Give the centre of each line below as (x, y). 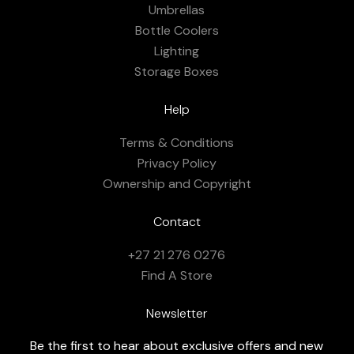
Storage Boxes (177, 71)
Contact (177, 221)
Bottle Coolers (177, 30)
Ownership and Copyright (177, 183)
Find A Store (177, 275)
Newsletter (177, 313)
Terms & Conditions (177, 142)
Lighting (177, 51)
